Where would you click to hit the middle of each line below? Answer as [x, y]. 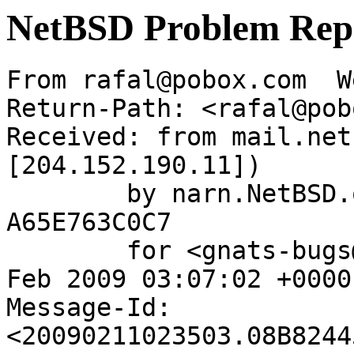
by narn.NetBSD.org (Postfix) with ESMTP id [66, 194]
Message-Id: [89, 308]
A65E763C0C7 [89, 222]
